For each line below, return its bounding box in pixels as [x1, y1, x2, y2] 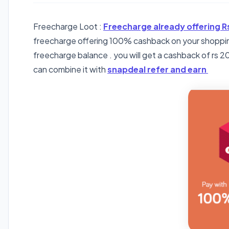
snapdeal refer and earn [107, 63, 208, 75]
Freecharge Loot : [33, 20, 103, 32]
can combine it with [33, 63, 107, 75]
